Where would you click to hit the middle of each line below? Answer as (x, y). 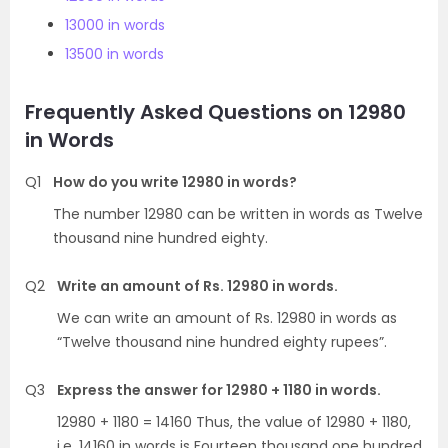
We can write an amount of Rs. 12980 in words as (227, 317)
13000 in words (115, 24)
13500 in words (114, 53)
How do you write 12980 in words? (175, 181)
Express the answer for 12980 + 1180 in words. (219, 389)
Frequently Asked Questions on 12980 (215, 111)
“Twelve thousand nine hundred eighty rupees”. (222, 341)
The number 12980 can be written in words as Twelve (238, 213)
